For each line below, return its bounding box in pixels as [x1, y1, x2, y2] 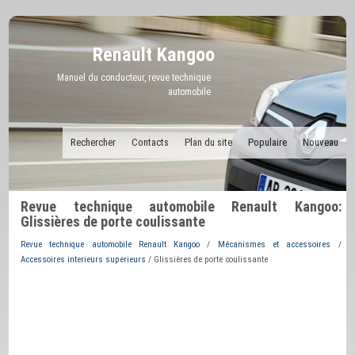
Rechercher [70, 136, 116, 148]
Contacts [131, 136, 169, 148]
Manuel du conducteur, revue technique [57, 72, 212, 83]
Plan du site [184, 136, 232, 148]
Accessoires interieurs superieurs [21, 254, 147, 265]
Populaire [247, 136, 287, 148]
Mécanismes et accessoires [217, 239, 331, 250]
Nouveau [302, 136, 338, 148]
